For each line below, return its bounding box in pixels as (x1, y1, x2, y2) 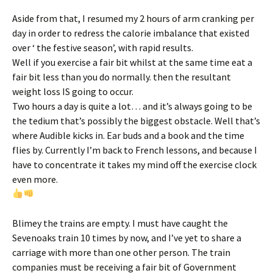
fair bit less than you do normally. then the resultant (12, 70, 231, 83)
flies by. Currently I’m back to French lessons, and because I (12, 143, 257, 156)
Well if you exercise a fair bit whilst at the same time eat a (12, 55, 252, 68)
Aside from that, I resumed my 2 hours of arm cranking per (12, 12, 254, 24)
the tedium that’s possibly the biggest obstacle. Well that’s (12, 114, 260, 127)
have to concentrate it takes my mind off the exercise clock (12, 158, 257, 171)
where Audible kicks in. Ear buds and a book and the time (12, 129, 244, 141)
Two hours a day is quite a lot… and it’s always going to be (12, 99, 252, 112)
